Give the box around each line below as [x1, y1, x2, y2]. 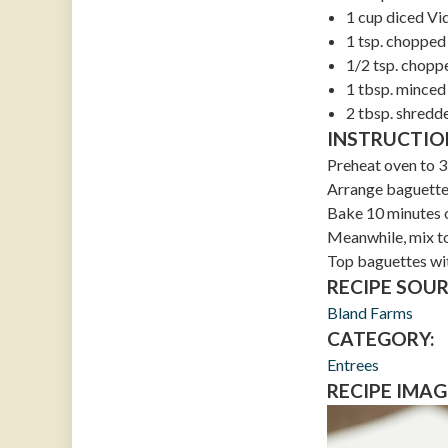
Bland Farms [326, 303, 413, 323]
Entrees [326, 355, 379, 375]
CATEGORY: [326, 327, 435, 351]
